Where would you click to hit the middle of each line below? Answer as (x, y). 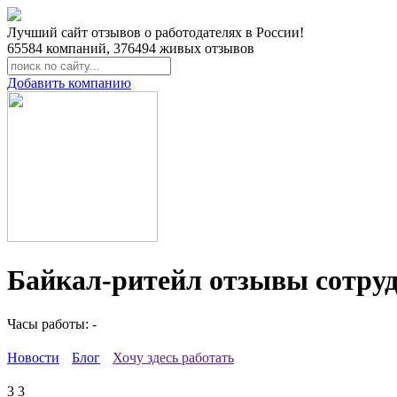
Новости (33, 357)
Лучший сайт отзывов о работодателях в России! (156, 32)
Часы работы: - (52, 323)
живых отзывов (205, 48)
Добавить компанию (69, 83)
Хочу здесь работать (173, 357)
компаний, (78, 48)
